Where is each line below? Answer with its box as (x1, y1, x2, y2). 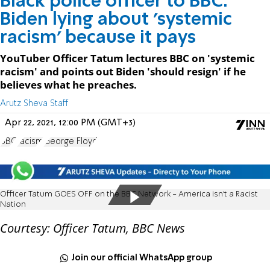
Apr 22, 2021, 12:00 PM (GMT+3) (5, 118, 136, 128)
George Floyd (43, 137, 98, 146)
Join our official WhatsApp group (71, 253, 213, 262)
